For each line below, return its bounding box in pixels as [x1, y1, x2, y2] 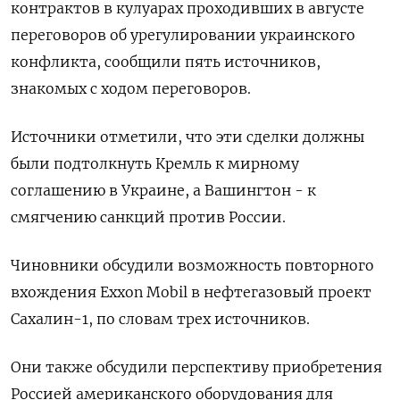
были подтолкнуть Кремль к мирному [11, 154, 299, 172]
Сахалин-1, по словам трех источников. [11, 310, 310, 328]
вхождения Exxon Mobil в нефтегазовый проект [11, 283, 371, 301]
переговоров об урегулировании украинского [11, 26, 355, 44]
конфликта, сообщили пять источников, [11, 53, 321, 71]
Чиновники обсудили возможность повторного [11, 256, 374, 274]
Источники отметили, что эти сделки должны [11, 128, 364, 146]
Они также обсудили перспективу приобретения [11, 358, 382, 376]
